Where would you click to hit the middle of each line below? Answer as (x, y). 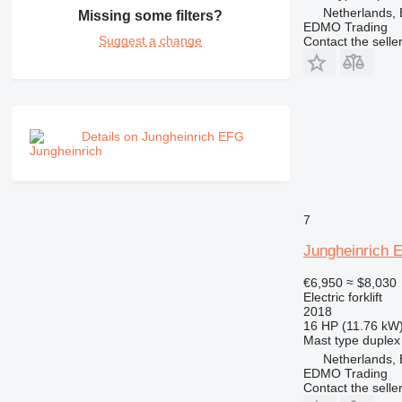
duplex (381, 340)
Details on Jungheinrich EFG (162, 137)
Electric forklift (342, 297)
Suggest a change (151, 41)
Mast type (331, 340)
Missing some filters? (151, 16)
